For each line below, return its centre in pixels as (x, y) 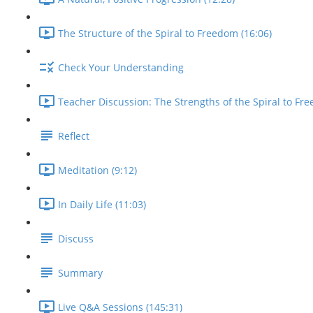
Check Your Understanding (121, 68)
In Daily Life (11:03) (102, 205)
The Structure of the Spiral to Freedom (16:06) (165, 34)
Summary (80, 273)
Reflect (74, 136)
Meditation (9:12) (97, 170)
